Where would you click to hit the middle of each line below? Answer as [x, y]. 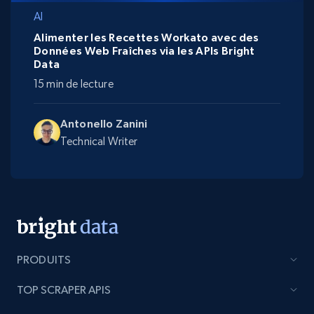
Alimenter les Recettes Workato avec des [146, 37]
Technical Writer [99, 142]
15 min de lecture [74, 84]
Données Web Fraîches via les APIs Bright [144, 51]
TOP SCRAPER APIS [64, 290]
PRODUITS [44, 260]
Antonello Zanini [104, 124]
